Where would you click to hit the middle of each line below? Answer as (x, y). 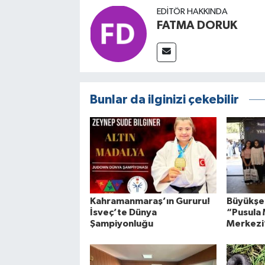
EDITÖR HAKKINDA (192, 12)
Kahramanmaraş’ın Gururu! (150, 201)
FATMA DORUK (197, 26)
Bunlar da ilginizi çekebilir (164, 100)
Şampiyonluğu (121, 223)
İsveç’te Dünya (123, 212)
